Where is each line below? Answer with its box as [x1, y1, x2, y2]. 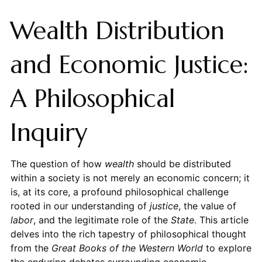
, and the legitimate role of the [33, 213, 171, 226]
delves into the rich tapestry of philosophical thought [10, 227, 246, 240]
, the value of [178, 199, 236, 212]
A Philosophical [9, 82, 175, 114]
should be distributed [133, 157, 231, 170]
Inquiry [9, 116, 87, 148]
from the [10, 242, 51, 254]
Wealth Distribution [9, 15, 225, 46]
